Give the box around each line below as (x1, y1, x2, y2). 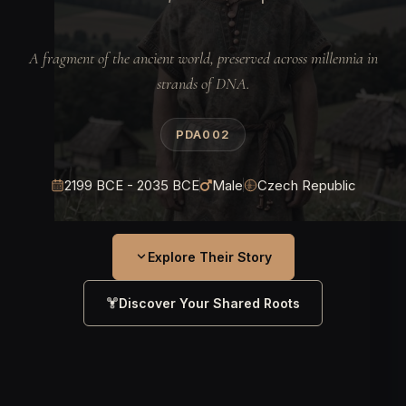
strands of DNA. (156, 72, 250, 93)
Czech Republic (256, 176, 356, 194)
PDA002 (176, 126, 230, 141)
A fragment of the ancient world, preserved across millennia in (28, 47, 378, 68)
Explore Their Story (147, 248, 272, 265)
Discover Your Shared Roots (119, 295, 300, 311)
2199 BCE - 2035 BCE (63, 176, 199, 194)
